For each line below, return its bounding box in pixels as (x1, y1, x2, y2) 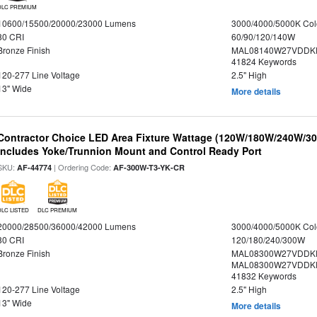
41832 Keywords (231, 270, 296, 282)
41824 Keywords (231, 55, 296, 67)
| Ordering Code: (52, 161, 114, 173)
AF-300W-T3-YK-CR (113, 162, 185, 173)
